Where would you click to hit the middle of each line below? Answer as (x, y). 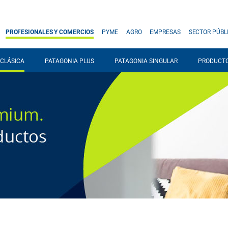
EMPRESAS (165, 32)
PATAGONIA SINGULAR (146, 61)
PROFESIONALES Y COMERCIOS (50, 32)
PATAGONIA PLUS (69, 61)
